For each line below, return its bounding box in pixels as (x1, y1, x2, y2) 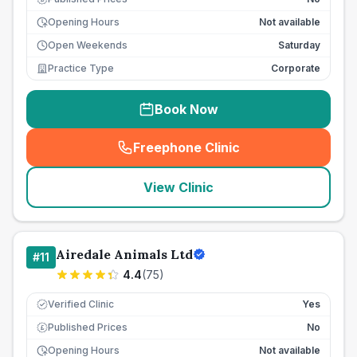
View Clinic (143, 179, 214, 195)
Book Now (155, 101, 218, 117)
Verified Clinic (48, 298, 114, 310)
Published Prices (48, 321, 127, 333)
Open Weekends (48, 39, 127, 51)
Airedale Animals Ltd (56, 246, 193, 262)
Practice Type (48, 62, 114, 74)
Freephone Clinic (133, 139, 240, 155)
